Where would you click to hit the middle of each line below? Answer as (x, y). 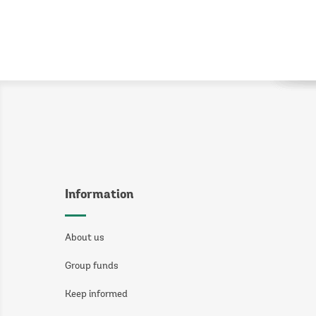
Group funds (92, 267)
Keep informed (96, 295)
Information (99, 195)
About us (85, 238)
